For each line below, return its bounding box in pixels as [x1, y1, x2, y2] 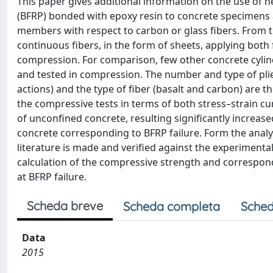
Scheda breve [27, 197, 103, 213]
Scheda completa [123, 198, 220, 214]
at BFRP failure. [17, 169, 87, 183]
